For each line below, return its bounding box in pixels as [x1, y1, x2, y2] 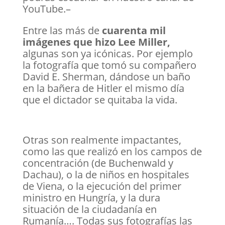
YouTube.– [22, 2, 71, 16]
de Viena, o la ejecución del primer [22, 179, 181, 193]
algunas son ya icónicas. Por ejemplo [22, 47, 193, 60]
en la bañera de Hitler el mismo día [22, 81, 184, 95]
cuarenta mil [101, 24, 166, 37]
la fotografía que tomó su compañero [22, 58, 196, 72]
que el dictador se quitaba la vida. [22, 93, 177, 106]
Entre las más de [22, 24, 102, 37]
